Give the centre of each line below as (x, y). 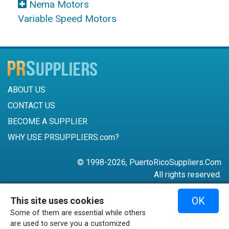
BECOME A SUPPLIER (48, 122)
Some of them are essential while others (78, 213)
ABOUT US (27, 90)
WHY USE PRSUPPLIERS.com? (63, 138)
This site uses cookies (57, 201)
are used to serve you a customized (70, 224)
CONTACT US (31, 106)
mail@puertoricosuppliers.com (157, 208)
